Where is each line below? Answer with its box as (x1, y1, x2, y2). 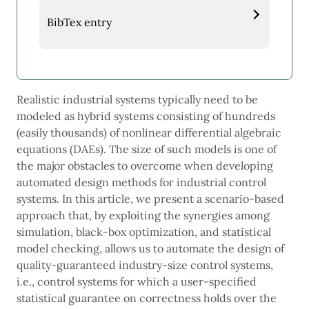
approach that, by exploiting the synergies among (17, 208, 270, 223)
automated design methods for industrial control (17, 175, 266, 190)
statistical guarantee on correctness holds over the (17, 291, 277, 306)
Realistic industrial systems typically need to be (17, 92, 258, 107)
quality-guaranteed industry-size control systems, (17, 258, 273, 272)
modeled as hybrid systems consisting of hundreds (17, 109, 275, 123)
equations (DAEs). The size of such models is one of (17, 142, 277, 157)
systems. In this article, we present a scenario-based (17, 192, 284, 206)
